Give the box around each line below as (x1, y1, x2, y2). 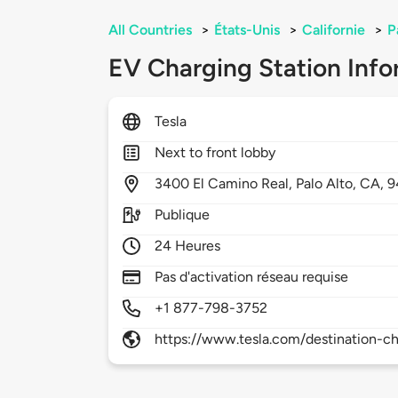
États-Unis (214, 21, 280, 39)
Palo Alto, (296, 175, 361, 193)
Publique (155, 206, 211, 224)
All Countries (108, 21, 192, 39)
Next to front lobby (155, 144, 276, 162)
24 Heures (155, 237, 221, 255)
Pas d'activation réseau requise (155, 268, 349, 286)
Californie (302, 21, 365, 39)
